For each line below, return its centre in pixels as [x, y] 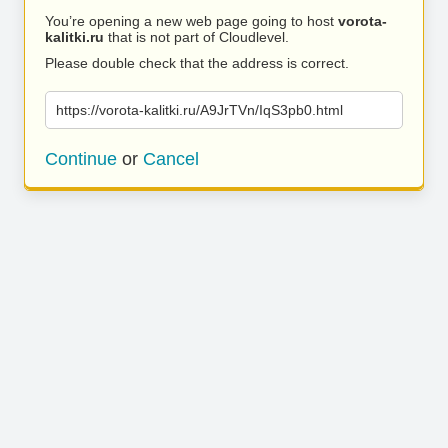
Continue [81, 159]
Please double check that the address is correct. [197, 63]
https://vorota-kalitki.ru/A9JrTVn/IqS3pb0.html [199, 110]
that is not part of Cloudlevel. [196, 37]
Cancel [171, 159]
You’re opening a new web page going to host [191, 21]
